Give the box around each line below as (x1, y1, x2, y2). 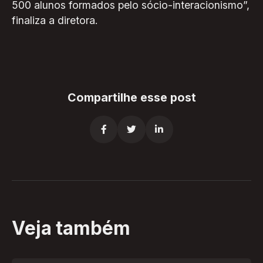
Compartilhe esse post (67, 90, 196, 105)
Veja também (11, 217, 130, 240)
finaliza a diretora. (11, 14, 98, 26)
